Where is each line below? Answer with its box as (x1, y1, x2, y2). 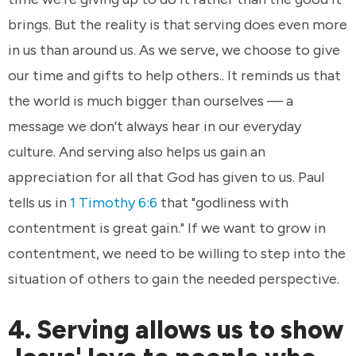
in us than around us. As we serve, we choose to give (8, 41, 340, 60)
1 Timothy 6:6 (70, 194, 157, 212)
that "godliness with (157, 194, 288, 212)
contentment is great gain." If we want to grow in (8, 219, 326, 238)
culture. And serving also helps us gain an (8, 143, 265, 161)
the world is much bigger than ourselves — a (8, 92, 293, 110)
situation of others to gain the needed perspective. (8, 270, 339, 288)
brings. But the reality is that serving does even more (8, 16, 347, 34)
